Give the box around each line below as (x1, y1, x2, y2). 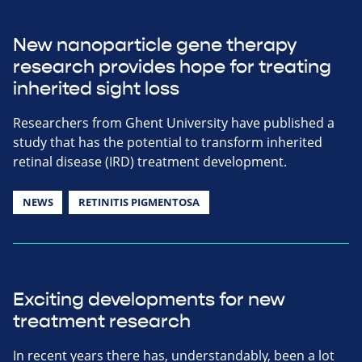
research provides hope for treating (13, 55, 331, 78)
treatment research (13, 309, 191, 333)
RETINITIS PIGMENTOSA (78, 194, 200, 209)
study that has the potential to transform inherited (13, 133, 322, 151)
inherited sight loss (13, 77, 179, 100)
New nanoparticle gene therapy (13, 33, 297, 57)
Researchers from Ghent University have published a (13, 113, 335, 132)
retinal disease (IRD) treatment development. (13, 152, 287, 170)
